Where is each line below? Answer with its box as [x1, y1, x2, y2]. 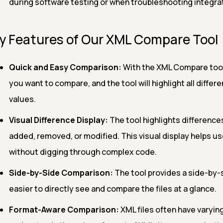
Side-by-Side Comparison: [8, 167, 113, 178]
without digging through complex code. [8, 146, 157, 157]
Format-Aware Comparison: [8, 204, 119, 215]
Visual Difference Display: [8, 114, 108, 125]
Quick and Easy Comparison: [8, 62, 121, 73]
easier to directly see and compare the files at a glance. [8, 183, 217, 194]
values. [8, 94, 36, 105]
